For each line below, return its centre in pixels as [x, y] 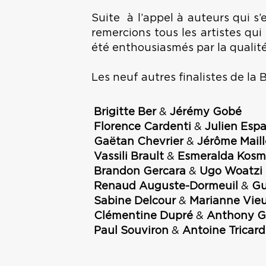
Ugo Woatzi [231, 171]
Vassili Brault [130, 156]
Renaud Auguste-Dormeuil [167, 186]
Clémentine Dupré [145, 216]
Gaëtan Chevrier [140, 142]
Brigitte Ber [126, 112]
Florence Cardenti [144, 127]
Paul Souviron [132, 231]
